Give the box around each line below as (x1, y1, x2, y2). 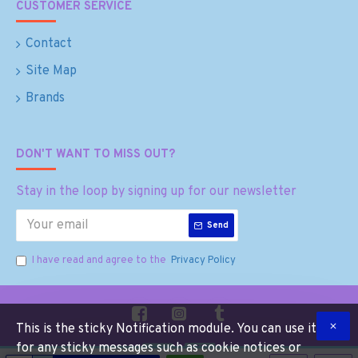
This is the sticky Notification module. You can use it (16, 321, 316, 337)
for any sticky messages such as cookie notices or (16, 340, 301, 356)
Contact (26, 36, 72, 52)
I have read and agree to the (32, 254, 169, 267)
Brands (26, 90, 65, 106)
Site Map (26, 63, 77, 79)
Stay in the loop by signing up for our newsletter (16, 184, 296, 200)
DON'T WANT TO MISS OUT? (16, 147, 175, 162)
